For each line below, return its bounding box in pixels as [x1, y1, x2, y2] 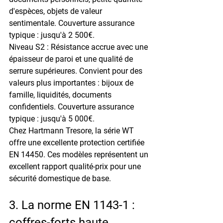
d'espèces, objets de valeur [9, 6, 104, 16]
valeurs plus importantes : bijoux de [9, 78, 135, 88]
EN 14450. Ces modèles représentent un [9, 149, 150, 159]
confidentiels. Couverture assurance [9, 102, 136, 111]
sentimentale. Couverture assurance [9, 18, 136, 28]
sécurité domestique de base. [9, 173, 111, 183]
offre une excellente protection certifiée [9, 137, 146, 147]
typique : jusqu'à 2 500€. [9, 30, 95, 40]
